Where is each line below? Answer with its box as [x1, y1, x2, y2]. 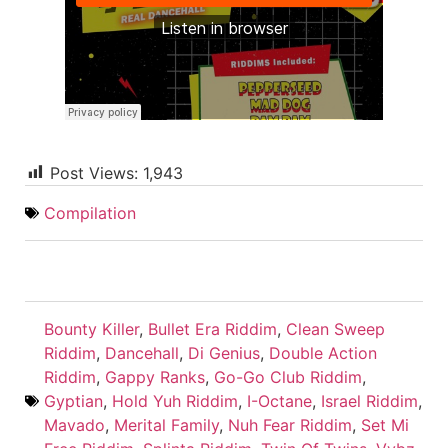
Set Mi [361, 414, 409, 435]
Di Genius [188, 342, 260, 363]
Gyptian [44, 390, 103, 411]
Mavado [44, 414, 105, 435]
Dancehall [105, 342, 179, 363]
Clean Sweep [286, 318, 385, 339]
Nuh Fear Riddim [228, 414, 352, 435]
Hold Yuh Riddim [112, 390, 238, 411]
